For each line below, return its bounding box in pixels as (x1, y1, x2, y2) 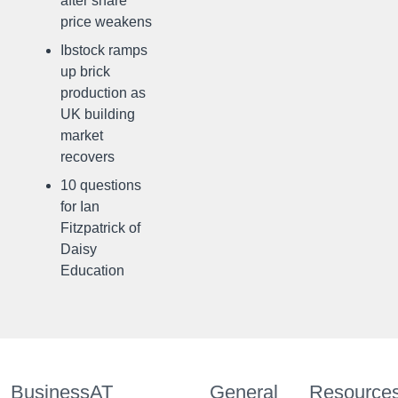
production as (60, 85, 146, 100)
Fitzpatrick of (60, 220, 140, 235)
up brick (60, 64, 110, 79)
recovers (60, 149, 115, 164)
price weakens (60, 14, 152, 29)
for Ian (60, 199, 99, 214)
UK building (60, 107, 135, 122)
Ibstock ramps (60, 43, 147, 58)
